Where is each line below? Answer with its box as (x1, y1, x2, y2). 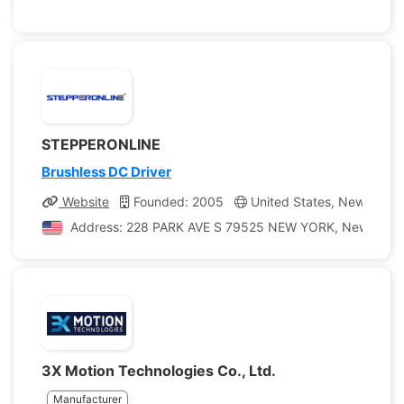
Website (59, 194, 109, 209)
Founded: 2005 (130, 194, 224, 209)
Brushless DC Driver (41, 163, 171, 180)
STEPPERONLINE (41, 135, 161, 153)
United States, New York (247, 194, 395, 209)
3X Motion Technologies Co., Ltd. (41, 362, 275, 380)
